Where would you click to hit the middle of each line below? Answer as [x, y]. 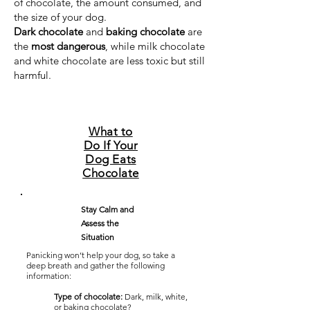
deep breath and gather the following [95, 265]
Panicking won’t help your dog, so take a [101, 255]
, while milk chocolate [155, 46]
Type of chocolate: [88, 297]
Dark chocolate [48, 31]
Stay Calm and [107, 209]
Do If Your [111, 145]
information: [49, 276]
